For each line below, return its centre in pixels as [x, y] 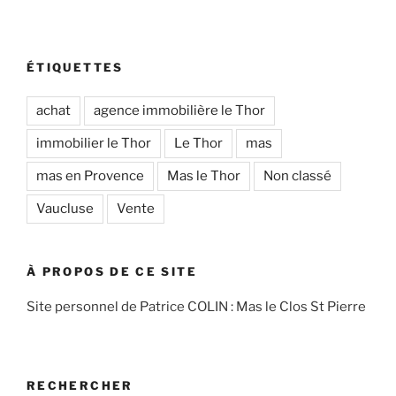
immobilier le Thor [94, 143]
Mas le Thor [204, 175]
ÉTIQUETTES [75, 68]
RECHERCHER [80, 385]
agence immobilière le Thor [179, 110]
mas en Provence [90, 175]
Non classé [297, 175]
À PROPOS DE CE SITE [112, 271]
